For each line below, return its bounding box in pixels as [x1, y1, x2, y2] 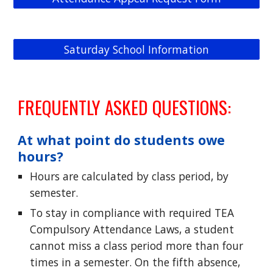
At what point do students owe [18, 131, 225, 149]
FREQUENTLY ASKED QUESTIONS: [18, 94, 232, 120]
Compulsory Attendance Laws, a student [30, 222, 235, 236]
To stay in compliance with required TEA [30, 205, 235, 220]
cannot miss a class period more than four [30, 238, 244, 253]
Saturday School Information [64, 42, 209, 57]
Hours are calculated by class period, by [30, 169, 229, 183]
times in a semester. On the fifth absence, [30, 255, 241, 269]
